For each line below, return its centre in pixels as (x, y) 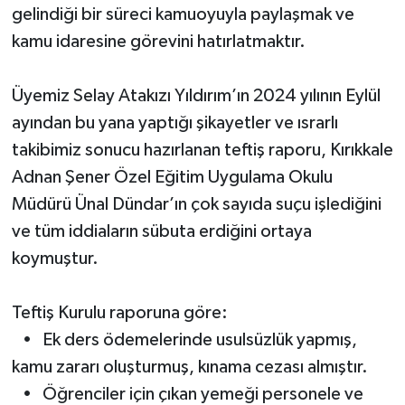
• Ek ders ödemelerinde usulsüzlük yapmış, (184, 339)
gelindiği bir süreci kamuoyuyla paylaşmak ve (183, 14)
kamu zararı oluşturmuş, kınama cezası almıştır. (189, 367)
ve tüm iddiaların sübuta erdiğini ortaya (161, 231)
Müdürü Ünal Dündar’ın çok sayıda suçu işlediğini (196, 204)
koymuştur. (55, 258)
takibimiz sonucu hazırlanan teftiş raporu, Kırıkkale (202, 150)
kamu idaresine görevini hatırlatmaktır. (158, 41)
